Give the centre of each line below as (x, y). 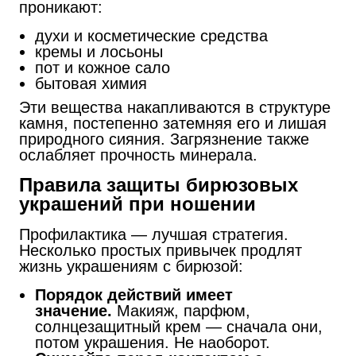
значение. (76, 310)
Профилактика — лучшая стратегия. (154, 234)
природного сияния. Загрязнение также (164, 139)
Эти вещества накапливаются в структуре (175, 107)
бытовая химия (91, 83)
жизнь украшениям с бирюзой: (131, 266)
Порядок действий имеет (134, 294)
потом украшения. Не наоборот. (153, 342)
